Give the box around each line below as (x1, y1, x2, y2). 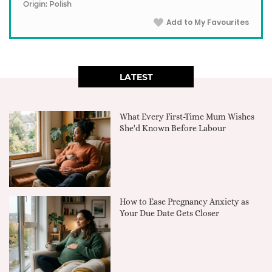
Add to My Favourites (166, 17, 249, 27)
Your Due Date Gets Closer (120, 208, 220, 219)
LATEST (119, 72, 153, 83)
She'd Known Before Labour (120, 123, 226, 133)
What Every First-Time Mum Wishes (120, 112, 255, 121)
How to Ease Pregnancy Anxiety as (120, 197, 250, 207)
